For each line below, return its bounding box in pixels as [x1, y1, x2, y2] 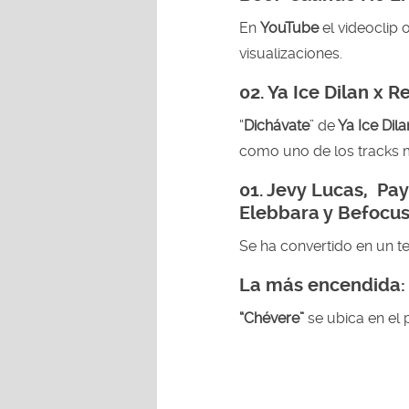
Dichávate [244, 116, 309, 134]
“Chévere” [239, 309, 308, 327]
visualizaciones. [239, 44, 342, 62]
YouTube [260, 18, 322, 37]
